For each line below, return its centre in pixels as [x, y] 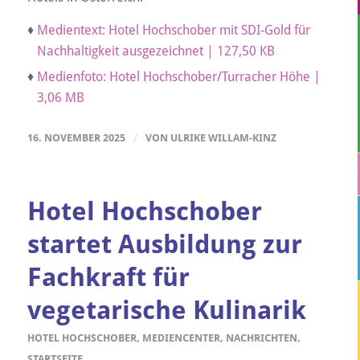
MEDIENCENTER [181, 338]
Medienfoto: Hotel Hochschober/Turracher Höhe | [178, 77]
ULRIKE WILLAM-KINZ [223, 138]
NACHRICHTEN [261, 338]
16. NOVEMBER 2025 [76, 138]
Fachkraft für [108, 278]
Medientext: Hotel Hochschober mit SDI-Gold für [173, 31]
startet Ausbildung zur [164, 245]
